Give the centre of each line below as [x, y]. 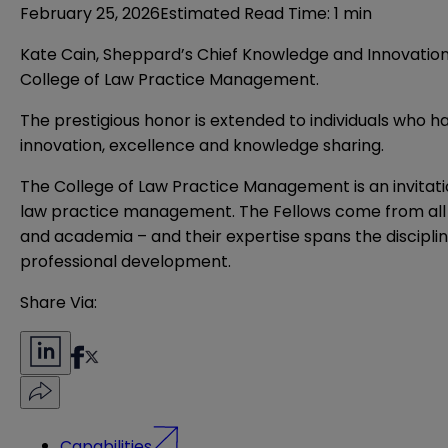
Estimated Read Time [243, 14]
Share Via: [58, 303]
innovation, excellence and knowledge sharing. [202, 146]
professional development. [127, 262]
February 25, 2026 [90, 14]
